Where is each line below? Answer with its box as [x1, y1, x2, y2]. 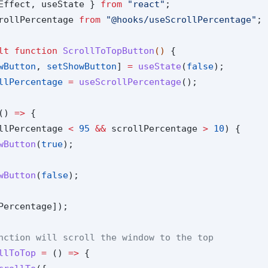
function [14, 45, 57, 56]
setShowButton [47, 61, 117, 71]
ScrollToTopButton [63, 45, 154, 56]
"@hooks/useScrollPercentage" [106, 14, 257, 25]
